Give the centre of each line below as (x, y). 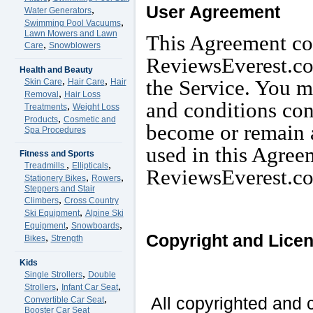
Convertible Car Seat (64, 300)
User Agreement (213, 12)
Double (102, 275)
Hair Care (86, 82)
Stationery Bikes (55, 178)
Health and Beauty (56, 70)
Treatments (45, 107)
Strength (67, 238)
